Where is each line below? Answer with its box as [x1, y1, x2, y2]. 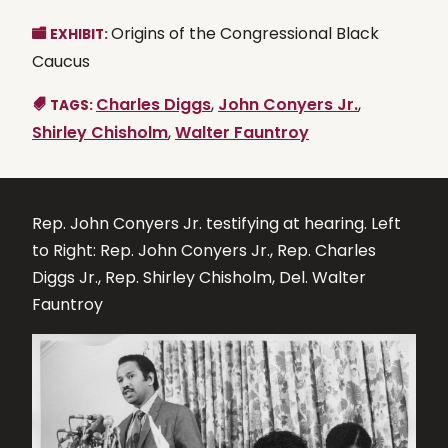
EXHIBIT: [50, 24, 111, 44]
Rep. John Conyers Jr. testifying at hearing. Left [32, 211, 401, 235]
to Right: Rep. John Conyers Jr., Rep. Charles [32, 238, 376, 262]
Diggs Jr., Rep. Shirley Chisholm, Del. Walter [32, 265, 366, 289]
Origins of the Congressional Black [111, 21, 379, 45]
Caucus [32, 49, 90, 73]
